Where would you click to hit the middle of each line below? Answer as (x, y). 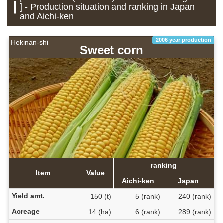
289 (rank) (194, 212)
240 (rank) (194, 196)
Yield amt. (28, 196)
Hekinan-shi (30, 43)
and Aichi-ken (47, 17)
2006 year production (183, 40)
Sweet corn (111, 50)
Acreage (26, 211)
